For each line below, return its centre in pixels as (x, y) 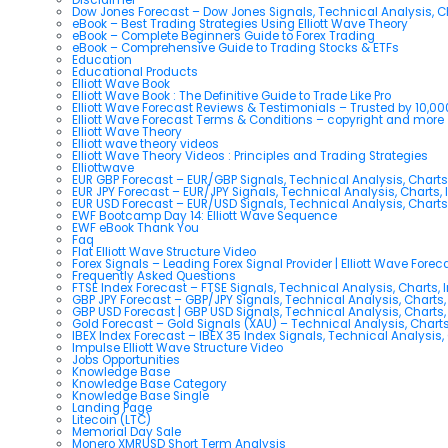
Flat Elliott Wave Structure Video (164, 251)
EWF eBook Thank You (135, 227)
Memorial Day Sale (126, 431)
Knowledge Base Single (140, 395)
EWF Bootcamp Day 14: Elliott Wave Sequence (204, 215)
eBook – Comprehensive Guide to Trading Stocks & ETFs (235, 47)
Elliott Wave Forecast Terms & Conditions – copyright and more (258, 119)
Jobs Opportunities (126, 359)
